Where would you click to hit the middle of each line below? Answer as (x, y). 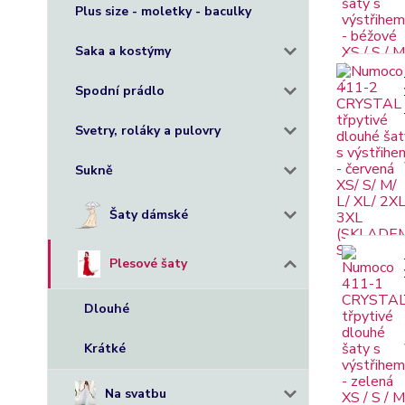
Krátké (105, 348)
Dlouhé (107, 309)
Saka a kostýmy (123, 51)
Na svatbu (135, 394)
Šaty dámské (148, 215)
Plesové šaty (148, 264)
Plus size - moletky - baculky (163, 11)
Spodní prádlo (120, 91)
